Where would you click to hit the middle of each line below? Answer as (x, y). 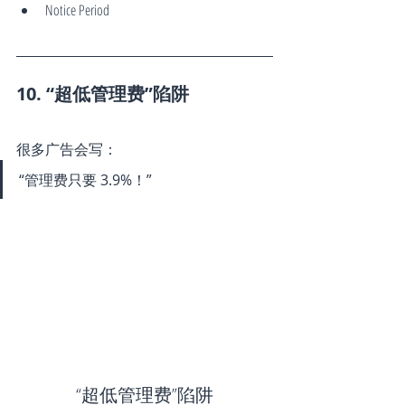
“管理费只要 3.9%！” (85, 180)
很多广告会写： (67, 150)
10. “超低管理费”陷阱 (103, 94)
